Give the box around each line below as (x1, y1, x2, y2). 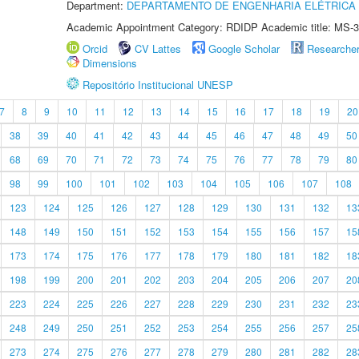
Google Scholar (208, 41, 280, 56)
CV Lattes (135, 41, 181, 56)
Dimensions (83, 55, 137, 71)
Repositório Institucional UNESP (83, 77, 233, 92)
